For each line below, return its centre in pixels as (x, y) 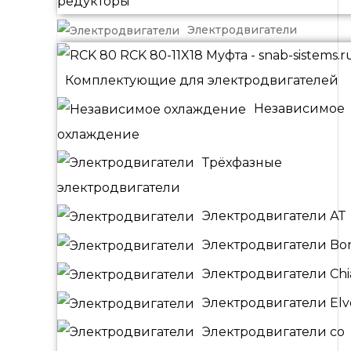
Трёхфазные (242, 162)
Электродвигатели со (273, 331)
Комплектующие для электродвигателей (202, 80)
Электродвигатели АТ (274, 216)
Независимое (299, 108)
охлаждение (98, 134)
